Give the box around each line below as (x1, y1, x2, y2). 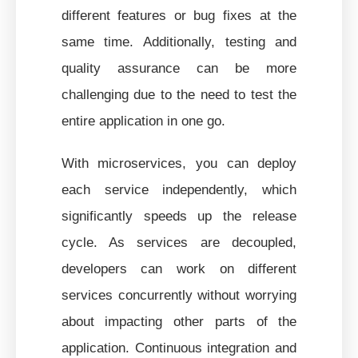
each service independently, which (61, 181, 297, 197)
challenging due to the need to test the (61, 86, 297, 101)
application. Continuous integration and (61, 340, 297, 355)
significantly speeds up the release (61, 208, 297, 223)
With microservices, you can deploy (61, 155, 297, 170)
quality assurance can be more (61, 60, 297, 75)
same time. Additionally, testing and (61, 34, 297, 49)
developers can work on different (61, 261, 297, 276)
